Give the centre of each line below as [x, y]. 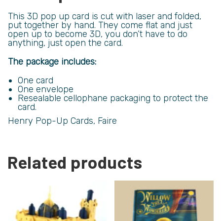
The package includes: [52, 61]
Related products [75, 162]
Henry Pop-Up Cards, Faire [62, 121]
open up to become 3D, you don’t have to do [98, 34]
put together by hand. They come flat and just [100, 25]
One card [36, 80]
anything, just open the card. [65, 43]
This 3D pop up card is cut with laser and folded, [105, 16]
